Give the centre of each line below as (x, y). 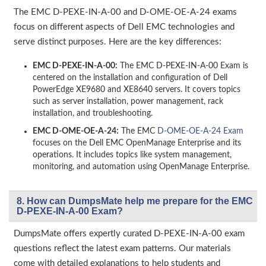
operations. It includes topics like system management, (132, 155)
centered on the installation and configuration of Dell (130, 78)
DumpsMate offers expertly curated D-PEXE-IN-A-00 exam (129, 234)
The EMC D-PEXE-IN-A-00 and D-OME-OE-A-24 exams (125, 12)
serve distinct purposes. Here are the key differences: (118, 42)
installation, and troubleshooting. (93, 114)
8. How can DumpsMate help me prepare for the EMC (135, 201)
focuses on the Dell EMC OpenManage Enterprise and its (137, 143)
